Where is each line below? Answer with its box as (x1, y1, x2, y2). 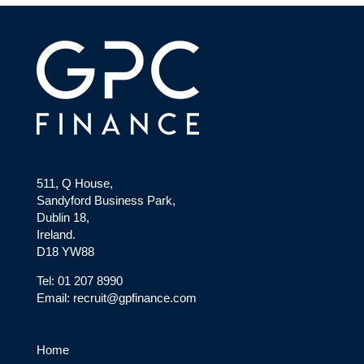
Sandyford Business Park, (36, 193, 175, 207)
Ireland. (36, 227, 76, 241)
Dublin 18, (36, 210, 89, 224)
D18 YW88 (36, 244, 94, 258)
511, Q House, (36, 175, 113, 190)
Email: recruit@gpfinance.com (36, 290, 197, 305)
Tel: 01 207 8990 (36, 273, 123, 288)
